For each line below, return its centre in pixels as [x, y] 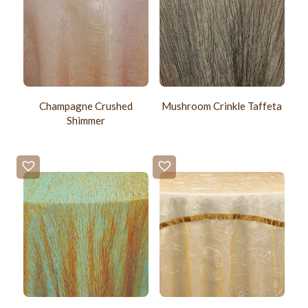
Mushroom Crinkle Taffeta [222, 106]
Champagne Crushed [86, 106]
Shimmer [86, 121]
